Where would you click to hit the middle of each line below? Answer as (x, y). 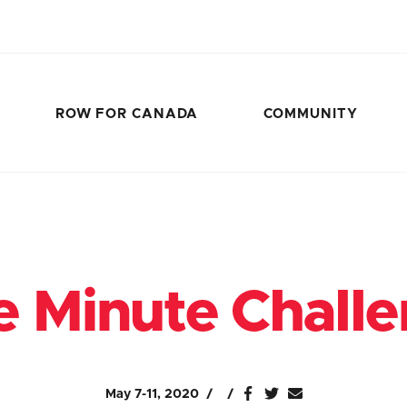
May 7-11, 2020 (152, 394)
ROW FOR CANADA (127, 114)
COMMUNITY (310, 114)
